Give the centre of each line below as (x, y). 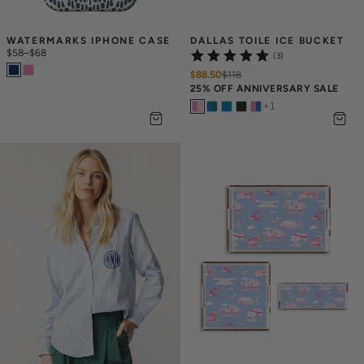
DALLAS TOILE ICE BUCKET (267, 41)
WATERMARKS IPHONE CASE (89, 41)
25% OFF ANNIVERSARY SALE (264, 89)
